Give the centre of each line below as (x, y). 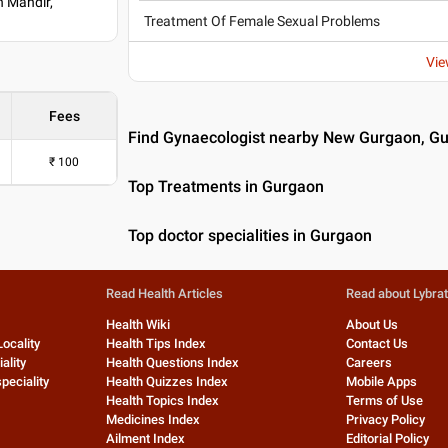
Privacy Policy (386, 419)
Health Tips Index (155, 343)
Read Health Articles (164, 293)
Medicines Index (152, 419)
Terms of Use (385, 400)
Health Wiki (137, 324)
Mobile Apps (382, 381)
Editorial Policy (388, 438)
